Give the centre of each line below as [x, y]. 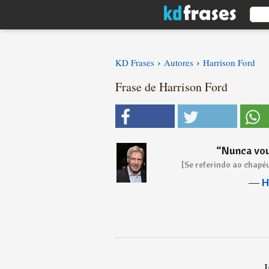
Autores [179, 62]
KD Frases [135, 62]
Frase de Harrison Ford [171, 87]
